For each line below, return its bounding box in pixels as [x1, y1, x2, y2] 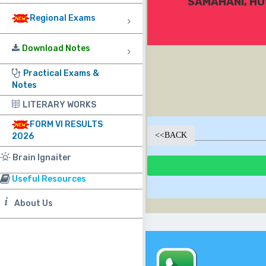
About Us [14, 198, 53, 208]
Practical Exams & [23, 68, 99, 78]
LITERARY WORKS [23, 100, 96, 110]
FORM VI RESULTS [30, 119, 103, 129]
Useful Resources [12, 174, 86, 184]
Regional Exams [30, 13, 96, 23]
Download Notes [22, 43, 90, 53]
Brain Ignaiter [12, 153, 71, 163]
